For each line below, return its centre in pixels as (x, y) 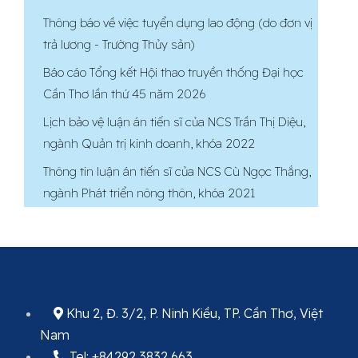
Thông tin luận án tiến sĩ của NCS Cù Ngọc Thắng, (177, 172)
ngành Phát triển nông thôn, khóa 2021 (149, 193)
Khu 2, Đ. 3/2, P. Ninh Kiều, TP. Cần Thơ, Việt (193, 314)
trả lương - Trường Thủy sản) (119, 45)
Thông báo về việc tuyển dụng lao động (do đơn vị (178, 23)
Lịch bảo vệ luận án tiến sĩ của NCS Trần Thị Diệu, (174, 122)
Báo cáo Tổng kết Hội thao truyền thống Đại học (173, 73)
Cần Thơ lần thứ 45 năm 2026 (125, 94)
